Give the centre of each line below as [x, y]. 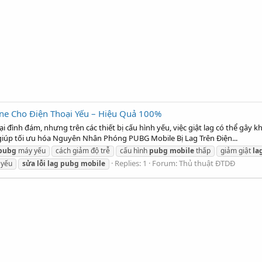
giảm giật [237, 150]
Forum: [166, 163]
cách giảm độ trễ [83, 150]
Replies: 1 [131, 163]
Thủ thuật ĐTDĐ [207, 163]
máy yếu [31, 150]
